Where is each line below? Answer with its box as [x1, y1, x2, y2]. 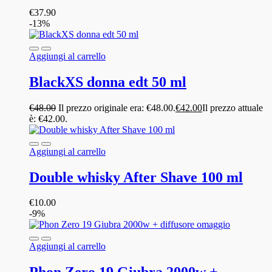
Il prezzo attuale [202, 102, 263, 113]
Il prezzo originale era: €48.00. [58, 102, 175, 113]
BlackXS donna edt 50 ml [29, 73, 186, 90]
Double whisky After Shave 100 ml [29, 169, 243, 185]
